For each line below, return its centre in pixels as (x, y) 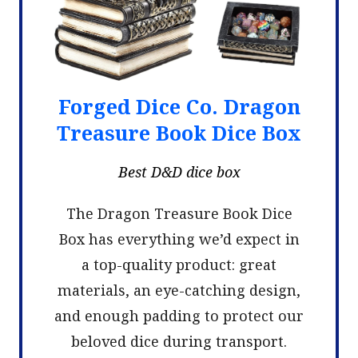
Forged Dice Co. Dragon (179, 107)
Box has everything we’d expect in (179, 239)
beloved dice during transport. (179, 342)
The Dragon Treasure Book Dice (179, 214)
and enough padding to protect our (179, 316)
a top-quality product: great (179, 265)
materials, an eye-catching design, (179, 290)
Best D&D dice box (179, 172)
